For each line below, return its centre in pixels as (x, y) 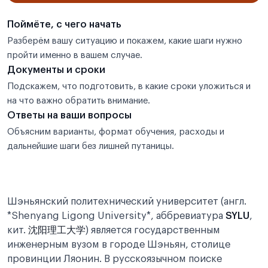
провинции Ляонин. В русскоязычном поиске (115, 259)
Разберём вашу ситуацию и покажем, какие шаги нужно (125, 41)
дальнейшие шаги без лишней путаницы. (91, 146)
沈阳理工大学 (57, 230)
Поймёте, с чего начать (64, 25)
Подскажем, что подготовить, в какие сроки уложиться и (129, 86)
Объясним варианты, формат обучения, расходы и (116, 132)
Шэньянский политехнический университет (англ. (127, 202)
